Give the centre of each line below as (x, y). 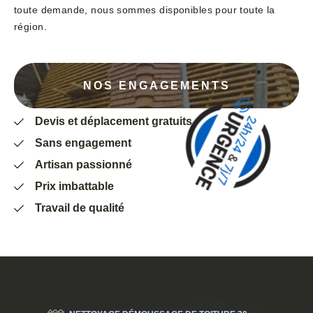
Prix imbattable (74, 187)
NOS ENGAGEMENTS (156, 85)
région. (30, 27)
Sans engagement (83, 143)
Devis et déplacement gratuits (114, 122)
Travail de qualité (80, 208)
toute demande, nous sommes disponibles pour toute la (145, 10)
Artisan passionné (83, 165)
